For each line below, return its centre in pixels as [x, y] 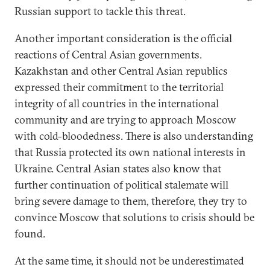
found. [30, 234]
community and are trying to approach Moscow [125, 120]
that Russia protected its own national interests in [130, 152]
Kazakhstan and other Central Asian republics [121, 71]
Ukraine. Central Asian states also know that [118, 168]
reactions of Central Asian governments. [108, 55]
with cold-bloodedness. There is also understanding [134, 136]
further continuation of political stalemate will [121, 185]
